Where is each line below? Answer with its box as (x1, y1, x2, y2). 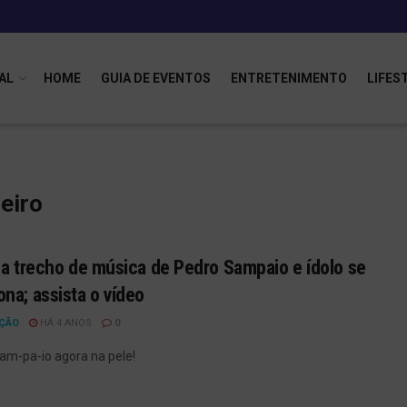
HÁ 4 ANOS (37, 317, 92, 329)
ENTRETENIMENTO (231, 71, 347, 85)
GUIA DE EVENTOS (101, 71, 211, 85)
